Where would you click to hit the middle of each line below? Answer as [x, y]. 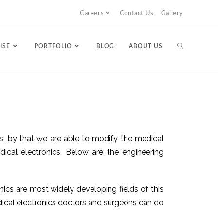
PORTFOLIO [53, 46]
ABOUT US [146, 46]
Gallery [172, 13]
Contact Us [136, 13]
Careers [92, 13]
